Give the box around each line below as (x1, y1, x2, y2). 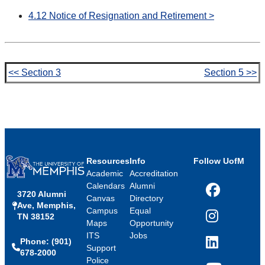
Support (86, 243, 116, 253)
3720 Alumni (17, 189, 66, 199)
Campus (86, 205, 118, 215)
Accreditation (129, 168, 178, 178)
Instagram (205, 216, 244, 226)
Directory (129, 193, 163, 203)
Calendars (86, 180, 125, 190)
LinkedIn (205, 242, 238, 252)
